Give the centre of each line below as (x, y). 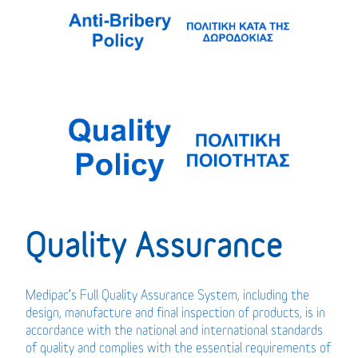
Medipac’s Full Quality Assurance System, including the (168, 294)
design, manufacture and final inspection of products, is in (176, 312)
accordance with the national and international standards (175, 330)
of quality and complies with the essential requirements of (179, 347)
